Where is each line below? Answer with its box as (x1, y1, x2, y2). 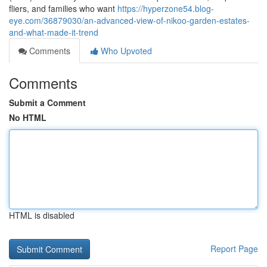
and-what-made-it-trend (9, 26, 98, 38)
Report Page (210, 243, 258, 254)
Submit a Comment (9, 97, 86, 108)
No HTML (9, 111, 46, 123)
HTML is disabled (9, 209, 74, 221)
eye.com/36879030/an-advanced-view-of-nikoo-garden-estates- (9, 14, 250, 26)
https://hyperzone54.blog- (117, 2, 214, 14)
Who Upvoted (98, 45, 152, 57)
